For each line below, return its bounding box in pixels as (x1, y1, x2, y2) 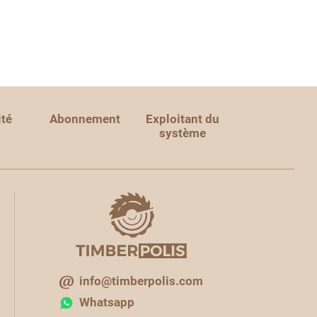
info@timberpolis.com (79, 274, 203, 288)
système (158, 126, 206, 140)
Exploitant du (145, 112, 219, 126)
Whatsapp (79, 294, 134, 309)
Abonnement (49, 112, 120, 126)
